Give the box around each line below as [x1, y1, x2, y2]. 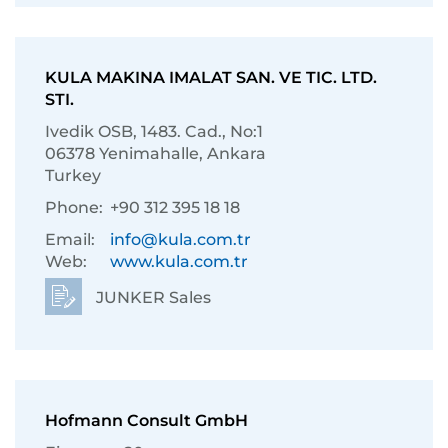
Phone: [45, 198, 103, 217]
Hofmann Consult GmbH [45, 411, 248, 430]
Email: [45, 230, 95, 249]
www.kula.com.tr [110, 252, 248, 271]
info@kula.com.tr [110, 230, 251, 249]
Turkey [45, 166, 101, 185]
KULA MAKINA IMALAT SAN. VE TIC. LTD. [45, 68, 377, 87]
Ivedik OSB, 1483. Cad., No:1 [45, 122, 263, 141]
